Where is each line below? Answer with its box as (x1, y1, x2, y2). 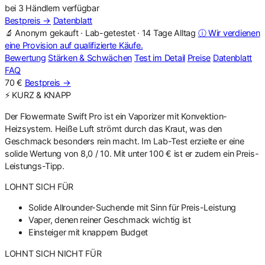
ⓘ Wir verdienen (198, 28, 260, 38)
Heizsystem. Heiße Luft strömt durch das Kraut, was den (5, 123, 222, 134)
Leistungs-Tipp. (5, 160, 64, 171)
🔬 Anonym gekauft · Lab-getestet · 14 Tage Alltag (5, 28, 196, 38)
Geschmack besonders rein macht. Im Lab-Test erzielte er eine (5, 135, 244, 146)
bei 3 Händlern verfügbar (5, 3, 99, 14)
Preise (187, 53, 211, 63)
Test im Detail (134, 53, 185, 63)
